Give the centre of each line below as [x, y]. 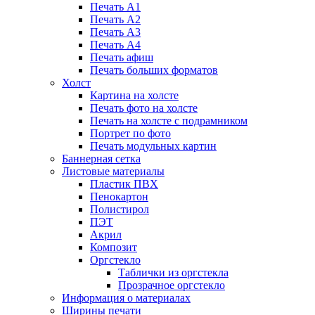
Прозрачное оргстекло [172, 285]
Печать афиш [122, 57]
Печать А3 [115, 32]
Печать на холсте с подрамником [169, 121]
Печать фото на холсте [144, 108]
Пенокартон [119, 197]
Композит [114, 247]
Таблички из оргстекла [173, 272]
